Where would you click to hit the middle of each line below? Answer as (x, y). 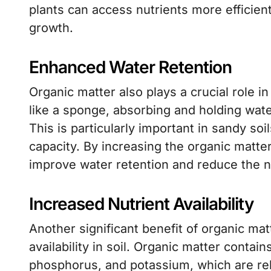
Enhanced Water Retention (130, 67)
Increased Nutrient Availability (141, 204)
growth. (51, 28)
